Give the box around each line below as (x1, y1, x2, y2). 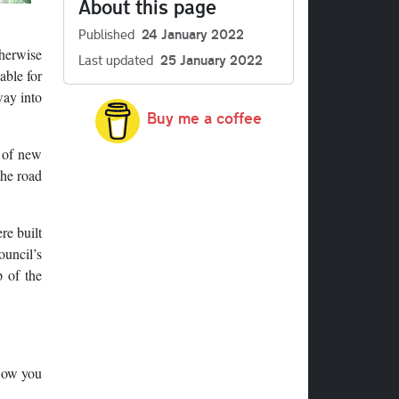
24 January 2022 (142, 24, 244, 43)
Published (78, 24, 134, 43)
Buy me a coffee (147, 107, 262, 129)
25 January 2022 (160, 50, 263, 69)
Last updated (78, 50, 153, 69)
